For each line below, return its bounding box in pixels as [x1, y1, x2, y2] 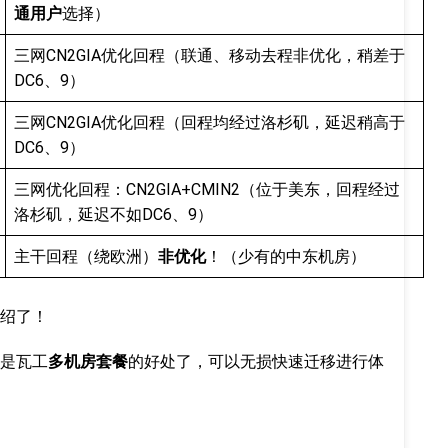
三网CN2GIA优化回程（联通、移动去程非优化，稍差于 [14, 46, 405, 66]
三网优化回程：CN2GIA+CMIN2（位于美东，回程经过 [14, 180, 400, 200]
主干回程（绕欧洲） [14, 247, 158, 267]
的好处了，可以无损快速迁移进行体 [128, 352, 384, 372]
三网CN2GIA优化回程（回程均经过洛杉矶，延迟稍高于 [14, 113, 405, 133]
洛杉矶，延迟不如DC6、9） [14, 205, 213, 225]
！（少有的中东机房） [206, 247, 366, 267]
